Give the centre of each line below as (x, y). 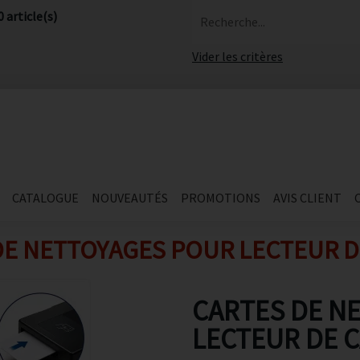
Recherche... (233, 22)
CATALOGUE (45, 198)
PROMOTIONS (220, 198)
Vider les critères (237, 56)
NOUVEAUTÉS (129, 198)
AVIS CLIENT (307, 198)
